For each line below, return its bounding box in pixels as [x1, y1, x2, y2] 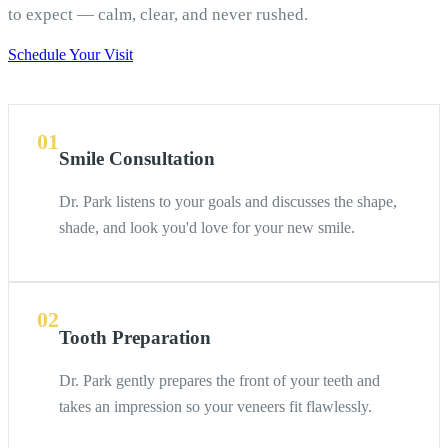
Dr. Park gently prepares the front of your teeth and [59, 371, 380, 389]
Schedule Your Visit [8, 46, 133, 64]
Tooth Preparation [59, 326, 211, 348]
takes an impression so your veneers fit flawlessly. [59, 397, 372, 415]
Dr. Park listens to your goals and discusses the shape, [59, 193, 397, 211]
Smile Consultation [59, 148, 215, 170]
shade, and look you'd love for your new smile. [59, 219, 355, 237]
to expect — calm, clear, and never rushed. [8, 5, 308, 25]
